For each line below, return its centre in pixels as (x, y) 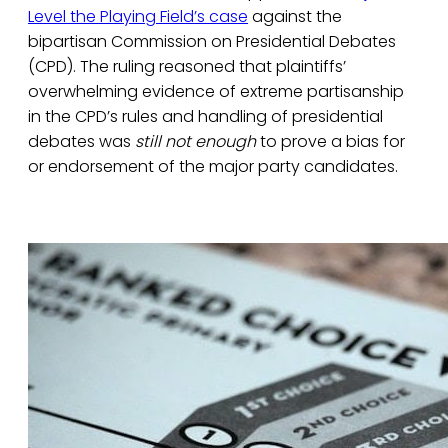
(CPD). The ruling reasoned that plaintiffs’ (187, 67)
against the (295, 17)
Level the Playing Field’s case (138, 17)
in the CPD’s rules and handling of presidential (205, 117)
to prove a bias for (330, 142)
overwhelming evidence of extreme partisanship (216, 92)
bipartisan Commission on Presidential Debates (212, 42)
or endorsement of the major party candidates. (213, 167)
